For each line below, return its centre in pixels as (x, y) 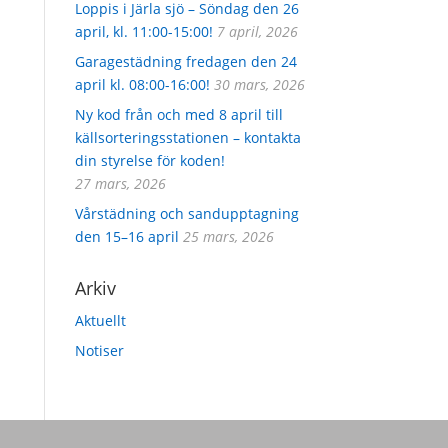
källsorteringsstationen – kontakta (187, 137)
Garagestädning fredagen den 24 (185, 61)
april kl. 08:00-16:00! (142, 84)
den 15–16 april (126, 236)
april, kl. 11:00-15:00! (143, 31)
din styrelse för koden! (149, 160)
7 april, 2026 (257, 31)
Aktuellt (100, 320)
